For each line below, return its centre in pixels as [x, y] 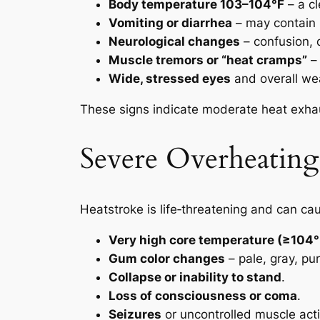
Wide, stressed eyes [170, 78]
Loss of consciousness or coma [203, 295]
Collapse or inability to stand [195, 277]
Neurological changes [174, 41]
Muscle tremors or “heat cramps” [208, 60]
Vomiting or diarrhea [170, 22]
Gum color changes [167, 258]
